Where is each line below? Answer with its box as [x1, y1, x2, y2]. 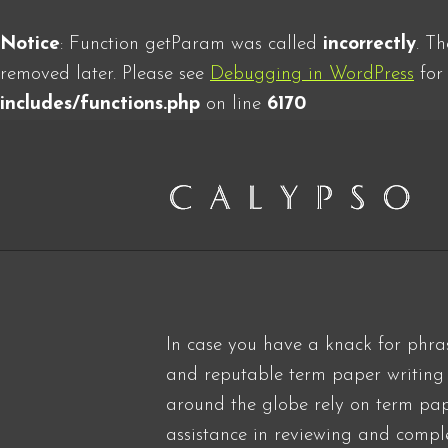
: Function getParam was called [60, 35, 323, 54]
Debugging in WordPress [210, 65, 414, 84]
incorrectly [323, 35, 416, 54]
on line [200, 95, 267, 114]
